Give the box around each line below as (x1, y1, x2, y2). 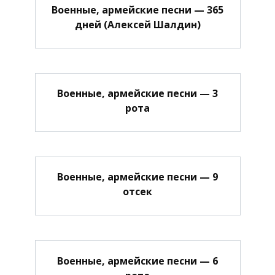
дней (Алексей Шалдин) (74, 17, 201, 31)
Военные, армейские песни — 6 (57, 254, 218, 268)
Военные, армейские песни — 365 (52, 2, 223, 17)
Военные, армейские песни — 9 (57, 170, 218, 184)
